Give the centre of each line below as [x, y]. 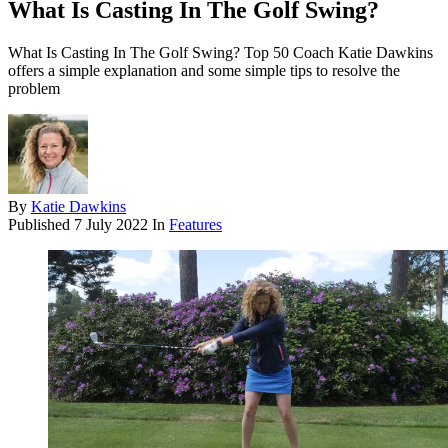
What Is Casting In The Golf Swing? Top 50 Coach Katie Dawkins [220, 53]
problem [34, 89]
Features [195, 225]
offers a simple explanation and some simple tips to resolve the [204, 71]
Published [41, 225]
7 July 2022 [111, 225]
